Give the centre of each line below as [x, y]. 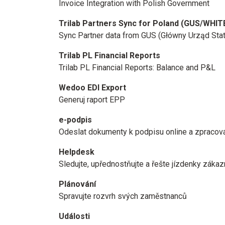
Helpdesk [77, 152]
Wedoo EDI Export [92, 88]
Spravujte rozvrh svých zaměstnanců [123, 196]
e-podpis [75, 120]
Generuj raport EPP [92, 100]
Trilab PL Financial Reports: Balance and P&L [137, 68]
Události [74, 216]
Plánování [77, 184]
